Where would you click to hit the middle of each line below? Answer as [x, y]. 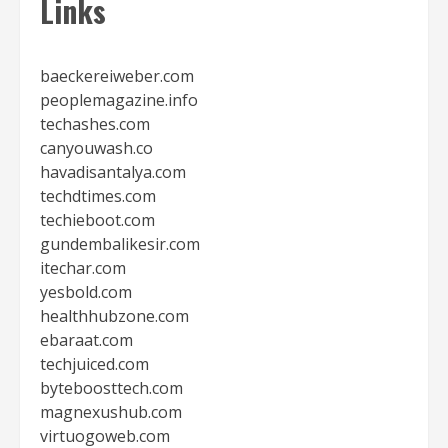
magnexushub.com [111, 412]
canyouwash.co [96, 148]
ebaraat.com [86, 340]
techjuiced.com [94, 364]
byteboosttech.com [111, 388]
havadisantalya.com [113, 172]
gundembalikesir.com [120, 244]
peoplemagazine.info [119, 100]
